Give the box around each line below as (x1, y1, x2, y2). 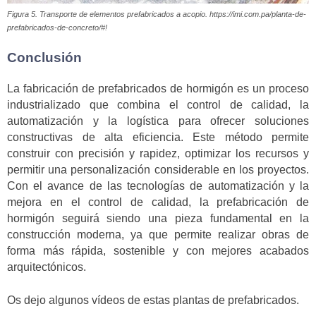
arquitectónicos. (7, 261, 86, 274)
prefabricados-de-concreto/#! (7, 23, 107, 32)
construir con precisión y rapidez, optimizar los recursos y (7, 147, 309, 160)
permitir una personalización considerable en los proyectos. (7, 164, 309, 176)
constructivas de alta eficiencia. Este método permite (7, 131, 309, 144)
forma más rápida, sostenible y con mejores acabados (7, 245, 309, 257)
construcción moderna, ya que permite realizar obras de (7, 229, 309, 241)
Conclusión (7, 49, 82, 65)
